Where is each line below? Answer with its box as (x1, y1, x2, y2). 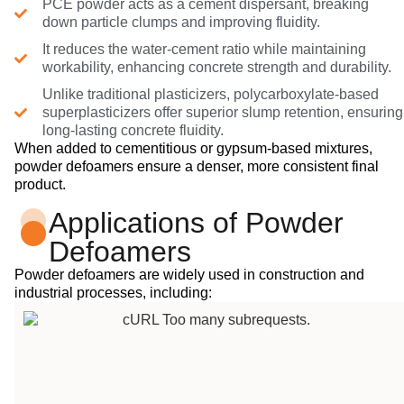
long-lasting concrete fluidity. (41, 122, 224, 138)
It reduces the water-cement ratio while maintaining (41, 41, 366, 57)
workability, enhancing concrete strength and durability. (41, 59, 391, 75)
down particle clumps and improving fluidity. (41, 14, 320, 30)
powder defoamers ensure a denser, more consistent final (14, 158, 379, 174)
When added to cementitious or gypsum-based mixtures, (14, 140, 372, 156)
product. (14, 176, 66, 192)
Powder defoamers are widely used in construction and (14, 266, 364, 282)
